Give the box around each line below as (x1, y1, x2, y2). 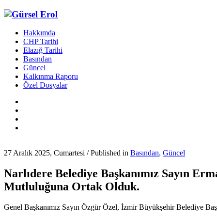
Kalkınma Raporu (23, 72, 78, 81)
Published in (91, 149, 130, 157)
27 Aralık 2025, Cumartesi (4, 149, 85, 157)
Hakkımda (23, 29, 55, 37)
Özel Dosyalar (23, 81, 67, 90)
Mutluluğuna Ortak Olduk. (4, 180, 139, 193)
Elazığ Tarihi (23, 46, 62, 55)
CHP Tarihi (23, 37, 58, 46)
